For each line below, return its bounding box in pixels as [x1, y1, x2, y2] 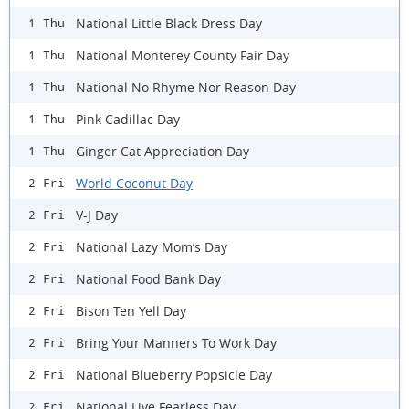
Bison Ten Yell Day [76, 301, 186, 320]
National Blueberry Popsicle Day [76, 365, 272, 383]
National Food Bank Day [76, 269, 221, 288]
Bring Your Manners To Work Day [76, 333, 277, 351]
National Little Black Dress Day [76, 14, 262, 32]
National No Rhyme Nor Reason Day [76, 78, 296, 96]
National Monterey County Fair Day [76, 46, 289, 64]
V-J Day [76, 205, 118, 224]
